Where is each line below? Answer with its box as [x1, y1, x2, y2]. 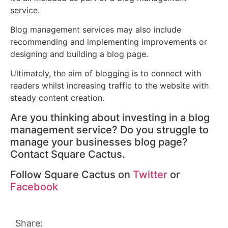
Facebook [10, 180, 58, 193]
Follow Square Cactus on [10, 168, 133, 181]
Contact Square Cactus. [10, 148, 125, 160]
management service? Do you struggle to [10, 123, 209, 136]
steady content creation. [10, 93, 104, 103]
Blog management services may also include [10, 24, 181, 35]
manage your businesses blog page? [10, 135, 188, 148]
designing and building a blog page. [10, 48, 148, 59]
